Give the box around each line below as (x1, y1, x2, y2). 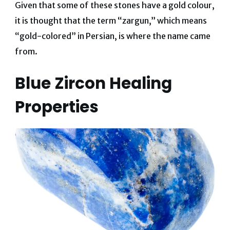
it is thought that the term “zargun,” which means (14, 15, 207, 26)
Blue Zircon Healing (14, 71, 172, 94)
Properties (14, 95, 99, 118)
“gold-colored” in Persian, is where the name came (14, 30, 210, 41)
